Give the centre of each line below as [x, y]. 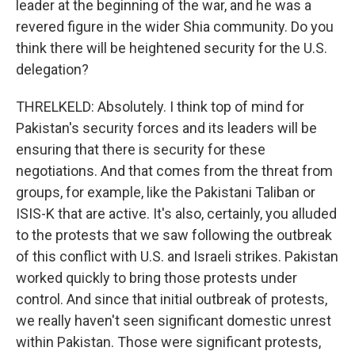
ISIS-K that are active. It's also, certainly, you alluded [176, 214]
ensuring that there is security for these [141, 149]
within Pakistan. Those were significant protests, [168, 342]
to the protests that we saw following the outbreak [174, 235]
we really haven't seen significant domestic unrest [174, 321]
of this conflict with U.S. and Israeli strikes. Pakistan [177, 256]
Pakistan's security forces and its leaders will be [166, 128]
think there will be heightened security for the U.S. [172, 48]
